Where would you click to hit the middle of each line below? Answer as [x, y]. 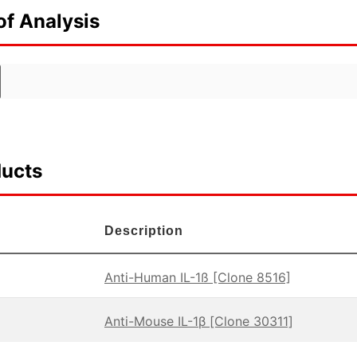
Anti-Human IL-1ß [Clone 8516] [198, 278]
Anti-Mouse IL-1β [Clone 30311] [199, 322]
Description [144, 231]
